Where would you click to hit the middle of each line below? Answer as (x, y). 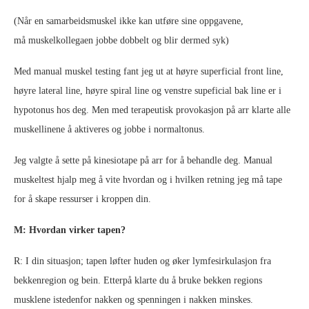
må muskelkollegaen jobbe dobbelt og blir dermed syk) (121, 40)
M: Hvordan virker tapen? (70, 230)
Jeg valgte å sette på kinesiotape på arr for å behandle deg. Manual (143, 160)
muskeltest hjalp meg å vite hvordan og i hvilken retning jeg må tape (148, 179)
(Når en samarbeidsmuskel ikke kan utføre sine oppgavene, (129, 21)
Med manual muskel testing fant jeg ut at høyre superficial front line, (149, 71)
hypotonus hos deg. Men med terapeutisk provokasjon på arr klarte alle (152, 110)
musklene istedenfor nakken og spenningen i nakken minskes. (133, 299)
